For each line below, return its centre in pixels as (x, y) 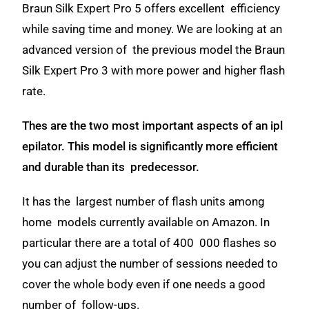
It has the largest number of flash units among (144, 201)
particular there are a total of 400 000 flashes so (150, 243)
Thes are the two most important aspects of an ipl (153, 126)
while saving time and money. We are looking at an (152, 29)
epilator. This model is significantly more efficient (150, 146)
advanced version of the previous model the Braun (154, 50)
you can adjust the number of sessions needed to (150, 263)
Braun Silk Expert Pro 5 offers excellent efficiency (151, 8)
